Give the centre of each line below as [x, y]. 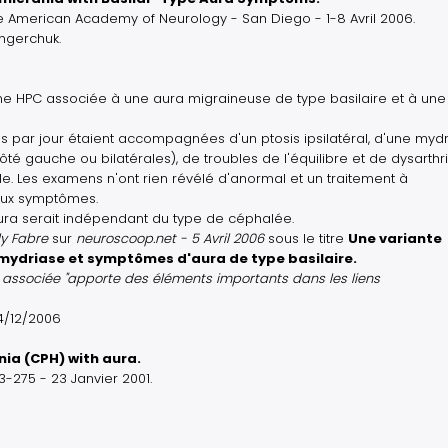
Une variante [395, 238]
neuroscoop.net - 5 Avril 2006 [170, 238]
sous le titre [306, 238]
